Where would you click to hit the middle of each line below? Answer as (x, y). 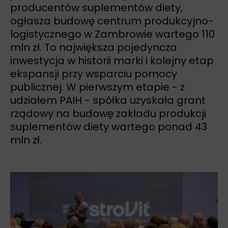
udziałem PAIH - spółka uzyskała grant (108, 101)
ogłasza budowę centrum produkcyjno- (112, 21)
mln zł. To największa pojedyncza (94, 48)
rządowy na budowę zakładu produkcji (108, 114)
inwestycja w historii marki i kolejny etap (112, 61)
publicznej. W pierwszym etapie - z (97, 87)
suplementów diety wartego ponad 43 (109, 127)
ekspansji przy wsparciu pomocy (94, 74)
